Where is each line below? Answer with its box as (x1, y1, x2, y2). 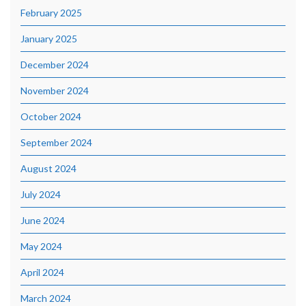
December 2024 (20, 59, 89, 71)
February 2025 (20, 7, 82, 19)
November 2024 (20, 85, 89, 97)
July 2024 (20, 189, 61, 201)
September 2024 (20, 137, 92, 149)
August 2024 (20, 163, 76, 175)
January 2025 (20, 33, 77, 45)
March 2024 (20, 292, 71, 305)
